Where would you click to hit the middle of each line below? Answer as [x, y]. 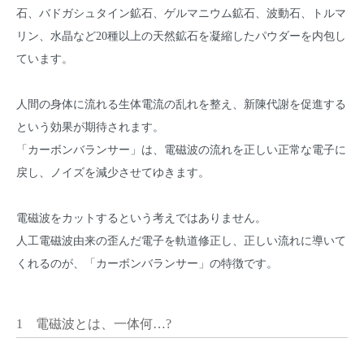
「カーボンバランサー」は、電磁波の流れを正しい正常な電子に [181, 149]
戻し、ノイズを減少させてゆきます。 [113, 172]
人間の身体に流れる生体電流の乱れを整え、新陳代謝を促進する [181, 104]
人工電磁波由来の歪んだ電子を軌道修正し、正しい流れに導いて [181, 240]
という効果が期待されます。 [90, 127]
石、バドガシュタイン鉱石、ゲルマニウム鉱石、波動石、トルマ [181, 13]
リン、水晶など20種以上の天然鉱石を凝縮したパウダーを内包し [181, 36]
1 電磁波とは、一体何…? [94, 324]
